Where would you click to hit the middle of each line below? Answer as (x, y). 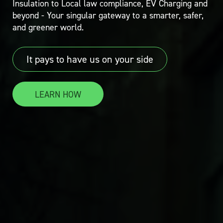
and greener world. (48, 27)
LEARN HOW (58, 95)
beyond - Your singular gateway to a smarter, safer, (108, 15)
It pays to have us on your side (90, 59)
